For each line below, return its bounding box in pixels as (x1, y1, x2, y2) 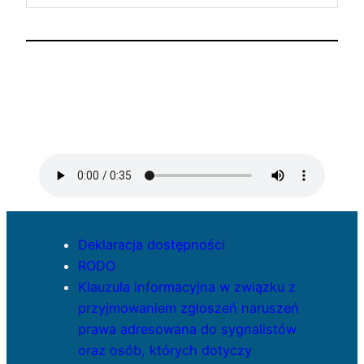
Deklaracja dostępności (78, 236, 225, 253)
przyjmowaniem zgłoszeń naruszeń (78, 300, 299, 317)
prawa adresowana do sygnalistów (78, 321, 297, 338)
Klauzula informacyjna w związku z (78, 279, 296, 296)
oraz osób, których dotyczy (78, 342, 252, 359)
